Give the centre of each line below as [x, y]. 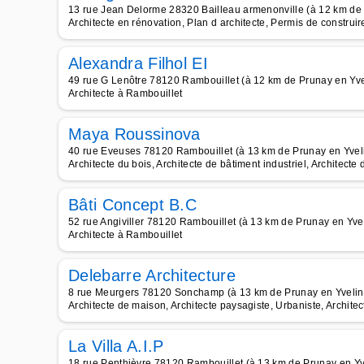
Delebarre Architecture [152, 275]
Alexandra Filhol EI [139, 63]
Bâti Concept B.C [133, 205]
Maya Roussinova [134, 134]
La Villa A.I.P [116, 346]
